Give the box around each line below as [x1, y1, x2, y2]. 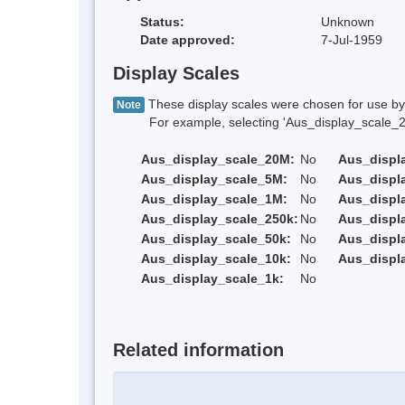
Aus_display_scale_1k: [141, 271, 284, 287]
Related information [113, 339, 284, 360]
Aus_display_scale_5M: [141, 172, 287, 187]
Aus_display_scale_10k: [141, 251, 291, 267]
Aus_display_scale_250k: [141, 212, 298, 227]
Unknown [321, 14, 374, 29]
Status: [140, 14, 184, 29]
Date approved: [140, 32, 235, 47]
